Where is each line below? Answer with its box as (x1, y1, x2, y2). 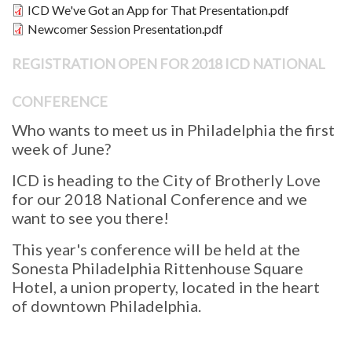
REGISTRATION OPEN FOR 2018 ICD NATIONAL (12, 54, 325, 72)
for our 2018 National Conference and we (12, 189, 307, 208)
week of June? (12, 138, 111, 158)
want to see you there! (12, 207, 169, 227)
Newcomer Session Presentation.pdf (27, 20, 223, 36)
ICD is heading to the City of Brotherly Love (12, 170, 321, 189)
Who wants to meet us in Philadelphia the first (12, 119, 335, 139)
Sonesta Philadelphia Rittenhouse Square (12, 258, 303, 277)
